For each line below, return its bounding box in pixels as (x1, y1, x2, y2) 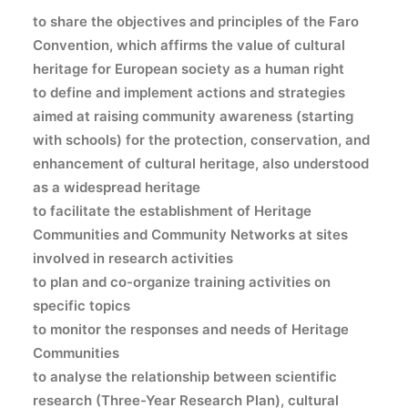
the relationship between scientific (102, 368, 337, 385)
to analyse (33, 368, 102, 385)
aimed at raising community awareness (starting (33, 107, 353, 125)
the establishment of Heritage (110, 202, 311, 219)
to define (33, 84, 92, 101)
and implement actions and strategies (92, 84, 345, 101)
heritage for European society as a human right (33, 60, 344, 77)
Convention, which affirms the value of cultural (33, 36, 345, 54)
